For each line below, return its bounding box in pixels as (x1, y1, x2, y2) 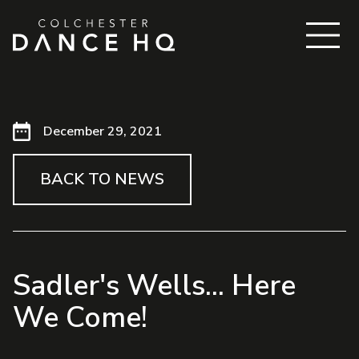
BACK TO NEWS (40, 168, 164, 190)
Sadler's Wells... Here (13, 266, 296, 305)
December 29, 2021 (42, 123, 162, 140)
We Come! (13, 298, 147, 337)
